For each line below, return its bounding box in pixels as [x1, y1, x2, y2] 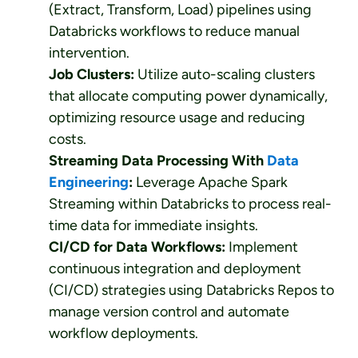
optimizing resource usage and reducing [48, 109, 305, 127]
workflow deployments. [48, 324, 198, 343]
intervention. [48, 44, 129, 62]
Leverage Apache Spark [132, 173, 288, 192]
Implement [225, 238, 298, 257]
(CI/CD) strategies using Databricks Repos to [48, 281, 334, 300]
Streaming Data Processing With [48, 152, 267, 170]
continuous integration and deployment [48, 260, 301, 278]
